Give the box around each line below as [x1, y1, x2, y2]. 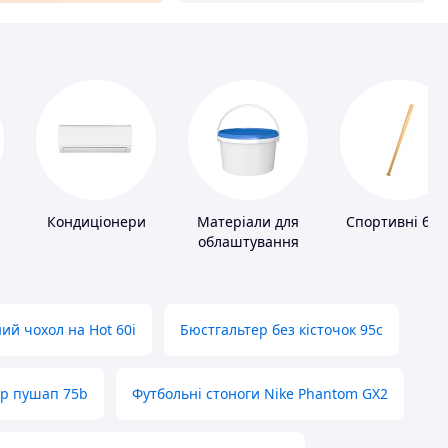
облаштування [197, 232, 299, 252]
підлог [226, 272, 270, 292]
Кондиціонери [46, 212, 146, 232]
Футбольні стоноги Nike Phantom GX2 [132, 384, 388, 404]
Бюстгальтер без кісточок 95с [180, 320, 383, 340]
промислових [202, 252, 294, 272]
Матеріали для [197, 212, 299, 232]
